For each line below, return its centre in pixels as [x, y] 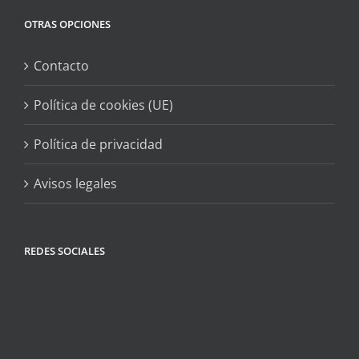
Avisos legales [75, 183]
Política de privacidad [98, 144]
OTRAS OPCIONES [67, 24]
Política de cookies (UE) [103, 105]
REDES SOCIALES [65, 250]
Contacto [61, 65]
